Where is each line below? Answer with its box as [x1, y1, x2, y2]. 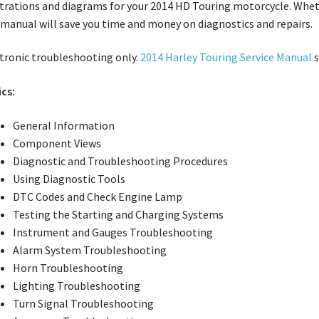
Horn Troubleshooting [12, 260, 123, 275]
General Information [12, 117, 115, 132]
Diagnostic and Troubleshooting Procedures [12, 153, 228, 168]
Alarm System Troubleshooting [12, 242, 167, 257]
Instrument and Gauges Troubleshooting [12, 224, 213, 239]
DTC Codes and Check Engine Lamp [12, 189, 182, 204]
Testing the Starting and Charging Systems [12, 206, 224, 221]
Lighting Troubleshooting [12, 278, 140, 293]
